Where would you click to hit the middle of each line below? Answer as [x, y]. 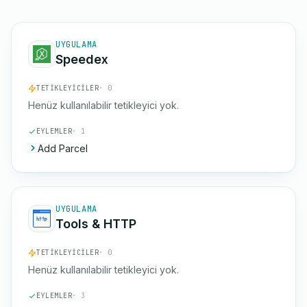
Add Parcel [63, 148]
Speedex [82, 59]
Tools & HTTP [96, 224]
